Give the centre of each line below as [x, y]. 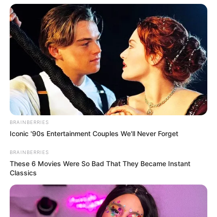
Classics [23, 172]
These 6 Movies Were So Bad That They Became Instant [100, 163]
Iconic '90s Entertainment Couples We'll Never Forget [94, 133]
